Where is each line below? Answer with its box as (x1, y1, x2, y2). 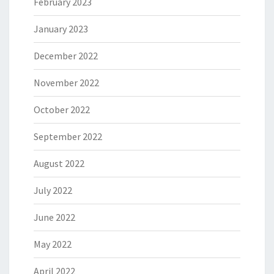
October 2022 (34, 103, 90, 116)
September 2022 (34, 130, 102, 143)
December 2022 (34, 50, 98, 62)
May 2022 (34, 238, 72, 251)
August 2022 (34, 157, 84, 170)
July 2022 (34, 184, 72, 197)
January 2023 (34, 23, 88, 35)
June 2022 (34, 211, 75, 224)
